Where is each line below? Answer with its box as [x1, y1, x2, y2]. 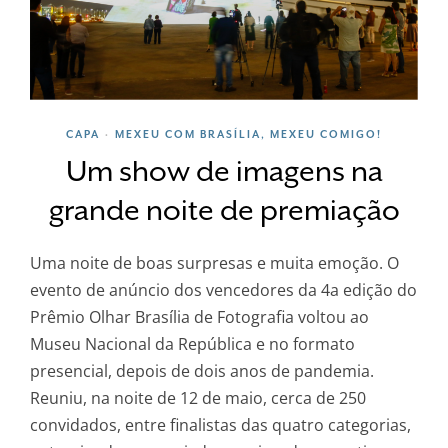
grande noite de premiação [48, 193, 400, 227]
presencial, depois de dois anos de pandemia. [30, 359, 374, 382]
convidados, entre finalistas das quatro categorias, [30, 413, 411, 436]
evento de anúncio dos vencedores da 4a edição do [30, 278, 417, 301]
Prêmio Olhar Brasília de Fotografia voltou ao [30, 305, 369, 328]
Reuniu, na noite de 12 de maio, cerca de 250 [30, 386, 366, 409]
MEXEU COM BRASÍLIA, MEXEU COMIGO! [115, 127, 382, 140]
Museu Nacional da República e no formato [30, 332, 355, 355]
